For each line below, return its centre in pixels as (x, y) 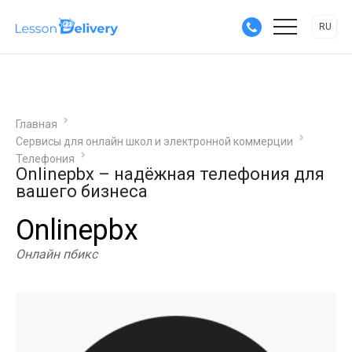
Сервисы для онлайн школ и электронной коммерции (154, 141)
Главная (37, 124)
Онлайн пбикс (57, 254)
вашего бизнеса (82, 191)
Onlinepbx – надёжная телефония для (170, 174)
